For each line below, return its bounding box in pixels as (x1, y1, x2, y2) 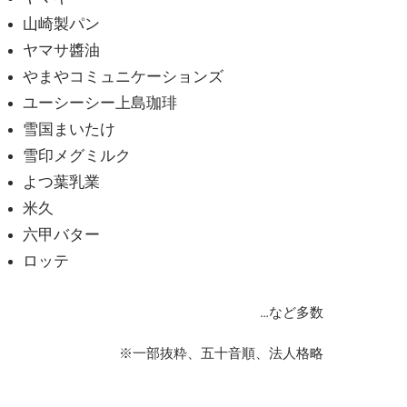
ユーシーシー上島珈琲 (23, 94, 178, 113)
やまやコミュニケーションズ (23, 67, 224, 86)
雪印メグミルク (23, 146, 132, 165)
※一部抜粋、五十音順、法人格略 (119, 345, 323, 362)
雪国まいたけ (23, 120, 116, 139)
